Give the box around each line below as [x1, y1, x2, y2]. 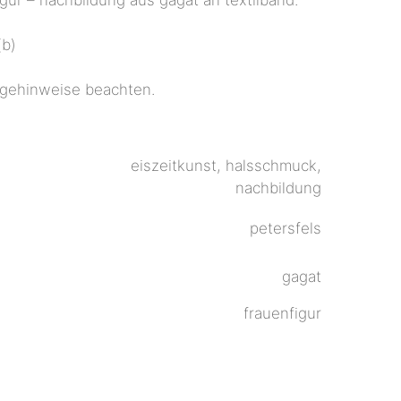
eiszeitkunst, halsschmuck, [131, 156, 321, 175]
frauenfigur [243, 303, 321, 322]
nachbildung [235, 178, 321, 197]
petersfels [250, 218, 321, 237]
